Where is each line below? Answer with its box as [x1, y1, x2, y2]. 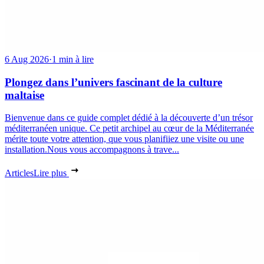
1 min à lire [52, 54, 94, 64]
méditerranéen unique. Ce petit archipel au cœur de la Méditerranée [5, 123, 254, 134]
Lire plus [34, 168, 69, 179]
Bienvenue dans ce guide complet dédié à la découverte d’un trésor [5, 113, 253, 123]
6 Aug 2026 [5, 54, 49, 64]
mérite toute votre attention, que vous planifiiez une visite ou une [5, 134, 244, 144]
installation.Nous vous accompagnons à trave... [5, 144, 179, 155]
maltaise [5, 88, 44, 101]
